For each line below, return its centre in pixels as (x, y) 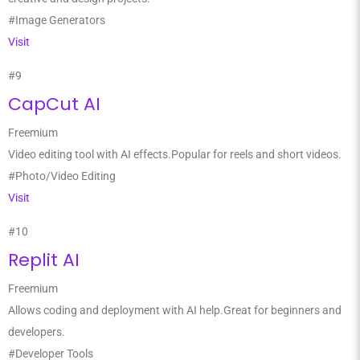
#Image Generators (57, 20)
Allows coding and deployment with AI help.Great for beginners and (175, 310)
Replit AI (44, 260)
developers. (37, 332)
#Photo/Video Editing (62, 176)
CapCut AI (54, 104)
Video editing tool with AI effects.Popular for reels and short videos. (175, 154)
